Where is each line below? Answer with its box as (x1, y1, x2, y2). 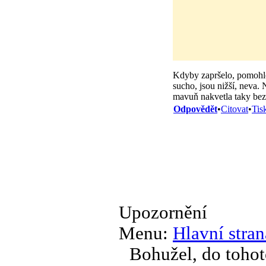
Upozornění (119, 202, 207, 223)
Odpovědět (173, 103, 217, 114)
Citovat (221, 103, 248, 114)
